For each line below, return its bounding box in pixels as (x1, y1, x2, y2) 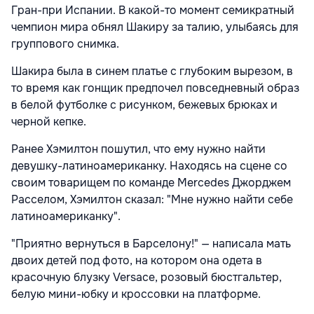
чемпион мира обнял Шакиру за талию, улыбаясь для (11, 20, 299, 35)
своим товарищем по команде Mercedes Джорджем (11, 175, 291, 191)
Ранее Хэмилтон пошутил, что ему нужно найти (11, 142, 266, 157)
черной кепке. (11, 114, 86, 130)
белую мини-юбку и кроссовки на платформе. (11, 287, 261, 302)
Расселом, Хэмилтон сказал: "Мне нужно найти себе (11, 192, 293, 207)
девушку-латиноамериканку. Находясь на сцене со (11, 158, 287, 174)
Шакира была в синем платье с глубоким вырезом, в (11, 64, 293, 79)
